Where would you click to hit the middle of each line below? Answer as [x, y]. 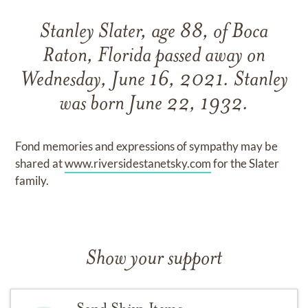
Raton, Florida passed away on [154, 57]
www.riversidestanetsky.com [138, 163]
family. [32, 180]
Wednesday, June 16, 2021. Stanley [154, 81]
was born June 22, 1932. [154, 105]
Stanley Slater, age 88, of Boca [154, 33]
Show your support [154, 260]
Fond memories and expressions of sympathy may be [147, 146]
